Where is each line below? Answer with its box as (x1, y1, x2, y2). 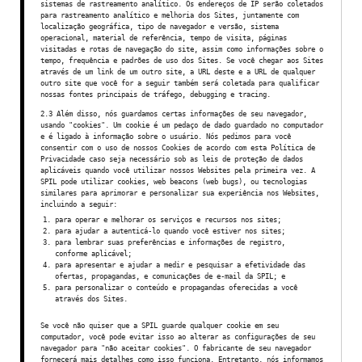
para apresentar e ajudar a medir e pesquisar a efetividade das (55, 260, 305, 269)
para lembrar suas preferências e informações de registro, (55, 238, 285, 246)
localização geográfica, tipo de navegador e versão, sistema (40, 22, 279, 31)
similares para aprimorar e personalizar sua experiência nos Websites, (40, 188, 319, 197)
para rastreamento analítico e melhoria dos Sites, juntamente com (40, 11, 299, 19)
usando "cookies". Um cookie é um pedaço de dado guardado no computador (40, 120, 323, 129)
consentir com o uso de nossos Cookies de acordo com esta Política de (40, 143, 315, 152)
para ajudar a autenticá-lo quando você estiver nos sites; (55, 226, 285, 235)
